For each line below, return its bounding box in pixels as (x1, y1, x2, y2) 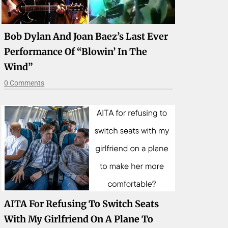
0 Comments (4, 78, 45, 87)
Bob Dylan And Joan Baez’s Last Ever (4, 30, 168, 42)
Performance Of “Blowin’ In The (4, 45, 148, 58)
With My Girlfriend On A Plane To (4, 213, 154, 225)
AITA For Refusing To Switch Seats (4, 198, 159, 210)
